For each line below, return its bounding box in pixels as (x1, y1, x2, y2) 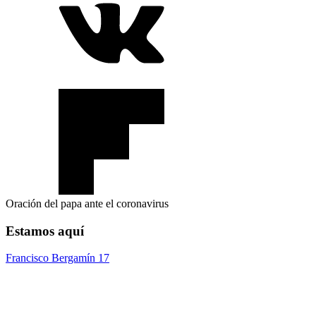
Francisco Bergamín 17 (6, 252, 109, 265)
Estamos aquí (6, 223, 84, 238)
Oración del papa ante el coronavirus (6, 197, 169, 209)
